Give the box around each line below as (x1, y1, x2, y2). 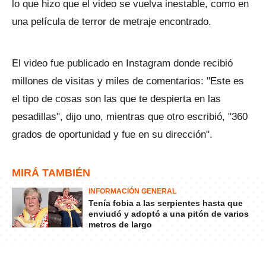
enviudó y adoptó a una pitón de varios (88, 209, 249, 218)
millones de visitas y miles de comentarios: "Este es (12, 75, 244, 87)
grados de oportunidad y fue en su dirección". (12, 129, 213, 140)
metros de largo (88, 220, 152, 229)
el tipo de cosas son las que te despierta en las (12, 93, 221, 104)
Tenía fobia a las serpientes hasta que (88, 198, 243, 208)
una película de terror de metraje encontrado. (12, 16, 211, 27)
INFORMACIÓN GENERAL (88, 187, 176, 195)
